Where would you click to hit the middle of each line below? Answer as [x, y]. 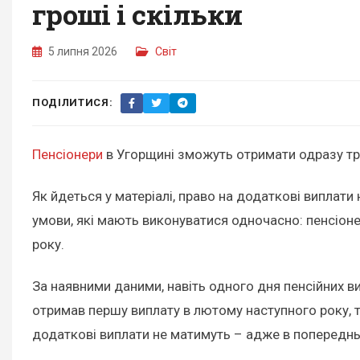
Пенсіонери [69, 154]
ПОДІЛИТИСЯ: [73, 103]
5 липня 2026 [83, 51]
